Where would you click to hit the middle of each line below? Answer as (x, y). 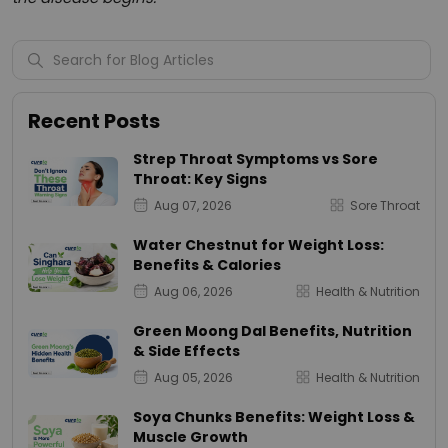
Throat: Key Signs (200, 178)
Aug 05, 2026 (193, 377)
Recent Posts (94, 120)
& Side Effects (186, 350)
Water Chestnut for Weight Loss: (258, 244)
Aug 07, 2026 (193, 205)
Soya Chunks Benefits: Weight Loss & (274, 416)
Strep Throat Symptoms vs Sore (255, 158)
